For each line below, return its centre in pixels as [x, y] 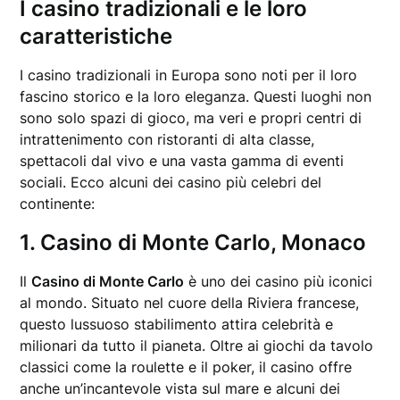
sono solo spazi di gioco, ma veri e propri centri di [191, 118]
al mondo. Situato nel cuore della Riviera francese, [190, 303]
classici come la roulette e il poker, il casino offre [186, 367]
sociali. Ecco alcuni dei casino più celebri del [171, 182]
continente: [58, 204]
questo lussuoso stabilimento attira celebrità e [177, 324]
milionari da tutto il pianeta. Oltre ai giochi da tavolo [197, 346]
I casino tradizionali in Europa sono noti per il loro [189, 75]
